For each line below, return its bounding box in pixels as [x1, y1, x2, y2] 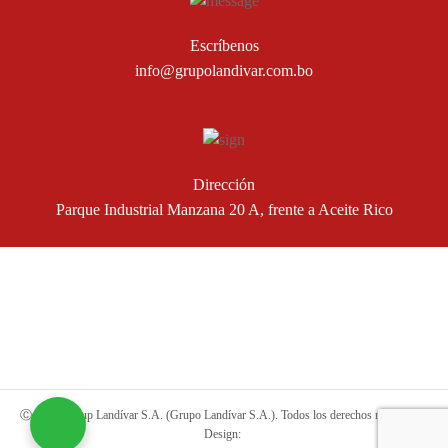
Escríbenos [189, 37, 259, 55]
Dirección [193, 176, 255, 194]
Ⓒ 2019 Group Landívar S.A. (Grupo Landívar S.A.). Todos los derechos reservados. [19, 407, 429, 422]
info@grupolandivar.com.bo [135, 62, 313, 80]
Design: [204, 426, 244, 441]
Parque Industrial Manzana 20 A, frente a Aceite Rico [55, 201, 393, 219]
